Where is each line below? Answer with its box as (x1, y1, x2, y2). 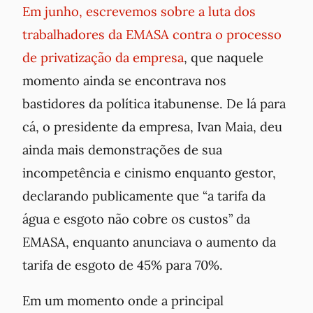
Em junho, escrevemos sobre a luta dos (22, 2, 256, 20)
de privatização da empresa (22, 48, 184, 66)
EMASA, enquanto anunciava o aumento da (22, 233, 276, 250)
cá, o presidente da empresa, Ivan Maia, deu (22, 117, 282, 135)
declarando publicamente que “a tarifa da (22, 187, 265, 204)
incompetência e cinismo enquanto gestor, (22, 163, 276, 181)
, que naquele (184, 48, 263, 66)
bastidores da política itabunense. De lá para (22, 94, 286, 112)
